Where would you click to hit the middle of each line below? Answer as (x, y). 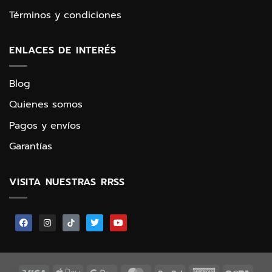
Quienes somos (46, 105)
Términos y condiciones (65, 15)
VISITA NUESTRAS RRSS (67, 182)
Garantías (31, 147)
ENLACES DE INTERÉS (63, 51)
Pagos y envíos (45, 125)
